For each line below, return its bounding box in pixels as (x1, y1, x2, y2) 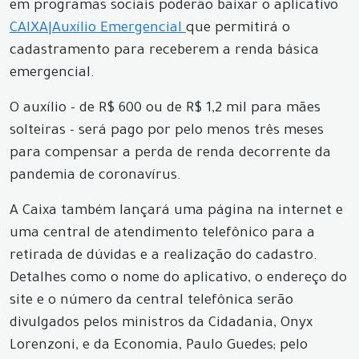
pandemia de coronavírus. (10, 169, 181, 184)
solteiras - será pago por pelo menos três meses (10, 124, 324, 139)
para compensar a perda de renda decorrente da (10, 147, 331, 162)
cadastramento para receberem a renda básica (10, 44, 319, 59)
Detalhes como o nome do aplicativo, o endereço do (10, 272, 347, 287)
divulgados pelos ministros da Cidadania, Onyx (10, 317, 313, 332)
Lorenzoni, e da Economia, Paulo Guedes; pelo (10, 339, 308, 354)
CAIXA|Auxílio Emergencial (10, 22, 186, 37)
